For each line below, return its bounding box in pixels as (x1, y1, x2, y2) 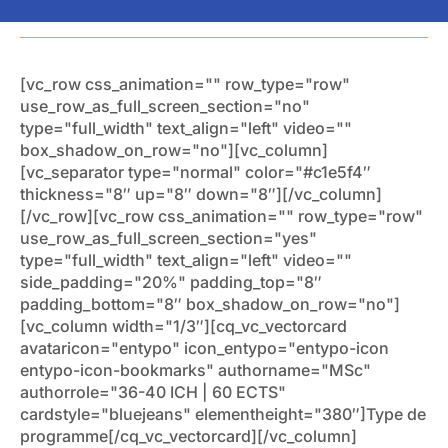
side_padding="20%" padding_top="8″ (20, 271, 322, 292)
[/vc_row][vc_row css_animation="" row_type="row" (20, 205, 423, 226)
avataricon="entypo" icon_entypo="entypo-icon (20, 337, 389, 358)
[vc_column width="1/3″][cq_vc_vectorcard (20, 315, 347, 336)
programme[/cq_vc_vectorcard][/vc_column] (20, 425, 357, 446)
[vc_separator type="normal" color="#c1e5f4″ (20, 161, 371, 182)
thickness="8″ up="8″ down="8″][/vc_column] (20, 183, 382, 204)
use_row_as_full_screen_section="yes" (20, 227, 317, 248)
